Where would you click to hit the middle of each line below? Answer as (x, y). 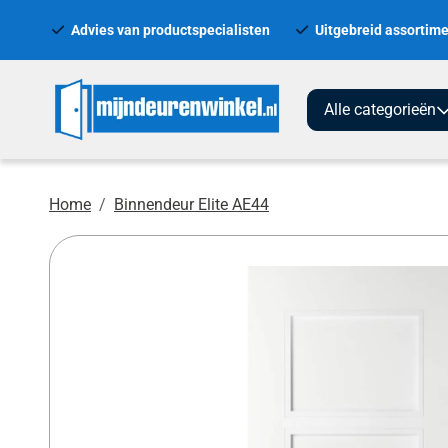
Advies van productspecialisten (170, 29)
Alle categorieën (380, 109)
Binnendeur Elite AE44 (191, 205)
